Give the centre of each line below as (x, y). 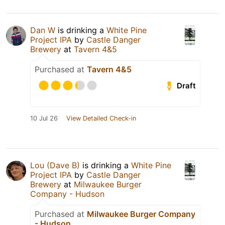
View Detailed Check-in (101, 119)
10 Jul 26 (44, 119)
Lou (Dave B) (55, 165)
